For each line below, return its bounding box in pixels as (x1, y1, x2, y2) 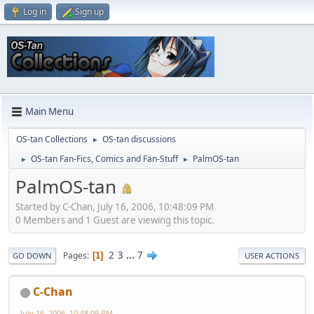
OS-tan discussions (102, 132, 176, 145)
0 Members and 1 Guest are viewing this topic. (15, 214, 214, 227)
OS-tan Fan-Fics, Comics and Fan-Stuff (31, 152, 178, 165)
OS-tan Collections (16, 132, 88, 145)
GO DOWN (13, 250, 52, 261)
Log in (23, 6, 46, 18)
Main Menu (25, 105, 74, 118)
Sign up (75, 6, 104, 18)
